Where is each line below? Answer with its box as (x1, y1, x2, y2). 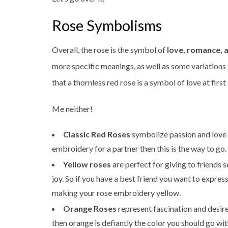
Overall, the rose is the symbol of (52, 45, 167, 54)
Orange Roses (63, 204, 117, 213)
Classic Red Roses (63, 129, 130, 139)
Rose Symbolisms (52, 17, 162, 34)
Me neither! (52, 104, 93, 113)
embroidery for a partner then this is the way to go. (52, 144, 226, 153)
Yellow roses (63, 159, 111, 169)
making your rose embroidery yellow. (52, 188, 181, 197)
